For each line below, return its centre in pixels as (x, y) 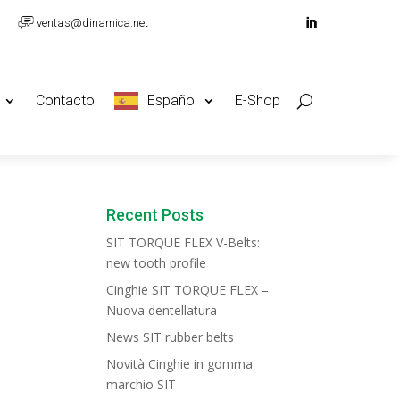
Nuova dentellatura (162, 311)
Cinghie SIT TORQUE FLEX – (188, 290)
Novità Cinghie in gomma (180, 364)
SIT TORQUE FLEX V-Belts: (183, 243)
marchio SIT (142, 385)
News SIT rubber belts (171, 337)
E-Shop (258, 101)
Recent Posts (155, 215)
